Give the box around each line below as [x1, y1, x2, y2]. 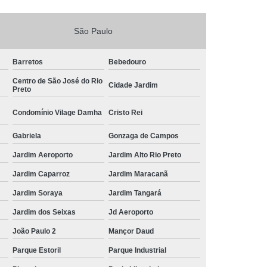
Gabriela [13, 131, 41, 140]
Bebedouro [108, 57, 146, 66]
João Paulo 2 [13, 226, 56, 235]
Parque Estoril [13, 246, 61, 254]
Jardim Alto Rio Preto [108, 150, 181, 159]
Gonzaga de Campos [108, 131, 179, 140]
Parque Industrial [108, 246, 166, 254]
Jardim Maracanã [108, 169, 168, 178]
